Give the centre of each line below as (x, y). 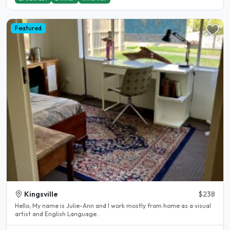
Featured (28, 28)
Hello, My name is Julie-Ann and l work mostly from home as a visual (24, 205)
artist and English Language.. (57, 214)
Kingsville (41, 194)
